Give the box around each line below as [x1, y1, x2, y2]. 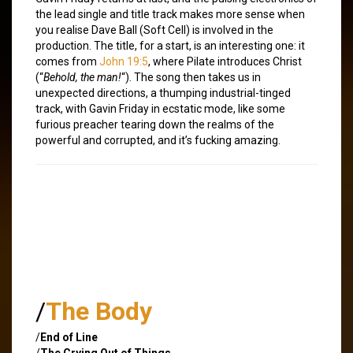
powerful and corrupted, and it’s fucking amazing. [35, 133, 281, 147]
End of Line [40, 330, 98, 344]
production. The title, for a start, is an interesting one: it [35, 39, 305, 52]
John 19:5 [99, 54, 148, 68]
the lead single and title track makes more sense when [35, 7, 305, 20]
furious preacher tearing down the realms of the [35, 117, 274, 131]
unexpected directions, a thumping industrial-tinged [35, 86, 291, 99]
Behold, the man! [43, 70, 121, 84]
